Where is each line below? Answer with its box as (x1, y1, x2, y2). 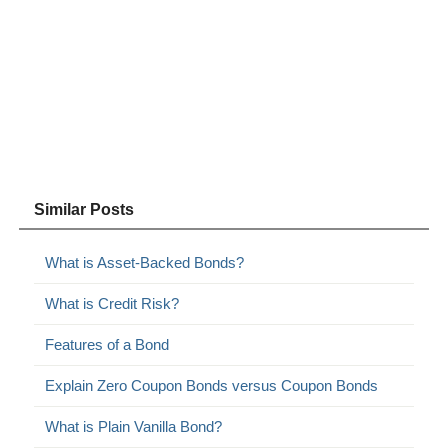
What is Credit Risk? (45, 294, 180, 312)
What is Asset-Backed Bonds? (45, 253, 245, 271)
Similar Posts (34, 200, 135, 218)
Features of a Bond (45, 335, 170, 353)
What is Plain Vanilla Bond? (45, 417, 223, 435)
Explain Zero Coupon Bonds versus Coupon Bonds (45, 376, 379, 394)
